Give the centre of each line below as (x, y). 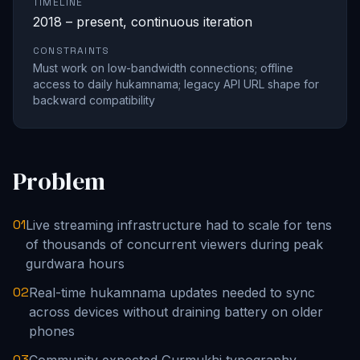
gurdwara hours (75, 264)
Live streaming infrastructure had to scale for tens (179, 225)
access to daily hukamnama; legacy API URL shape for (176, 84)
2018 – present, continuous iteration (143, 22)
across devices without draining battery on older (176, 312)
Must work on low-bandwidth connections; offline (163, 68)
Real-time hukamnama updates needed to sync (172, 293)
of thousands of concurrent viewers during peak (174, 245)
